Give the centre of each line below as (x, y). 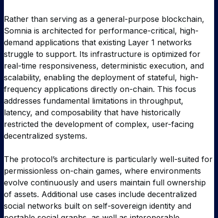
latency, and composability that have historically (92, 113)
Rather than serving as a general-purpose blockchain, (104, 19)
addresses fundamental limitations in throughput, (94, 101)
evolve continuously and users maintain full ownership (105, 183)
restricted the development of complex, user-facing (99, 124)
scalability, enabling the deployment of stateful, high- (101, 78)
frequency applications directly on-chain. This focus (100, 89)
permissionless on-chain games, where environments (102, 171)
